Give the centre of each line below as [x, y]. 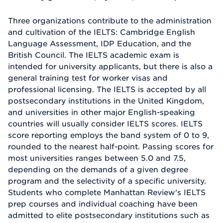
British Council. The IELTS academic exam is [94, 55]
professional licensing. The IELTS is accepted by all [107, 89]
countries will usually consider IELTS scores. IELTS [105, 124]
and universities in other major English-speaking [102, 112]
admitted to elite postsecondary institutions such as [109, 215]
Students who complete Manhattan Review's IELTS [107, 192]
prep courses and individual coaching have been [103, 204]
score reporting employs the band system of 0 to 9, [109, 135]
